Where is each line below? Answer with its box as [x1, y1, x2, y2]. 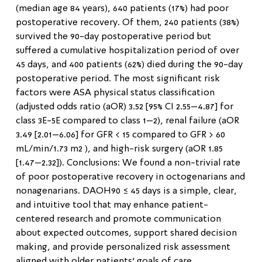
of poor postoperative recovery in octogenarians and [16, 172, 245, 182]
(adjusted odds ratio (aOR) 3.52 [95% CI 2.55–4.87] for [16, 102, 233, 112]
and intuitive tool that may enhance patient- [16, 200, 208, 210]
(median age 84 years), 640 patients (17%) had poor [16, 4, 229, 13]
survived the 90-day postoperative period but [16, 32, 211, 42]
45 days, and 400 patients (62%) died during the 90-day [16, 60, 243, 70]
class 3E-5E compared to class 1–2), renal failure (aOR [16, 116, 239, 126]
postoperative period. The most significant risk [16, 74, 220, 84]
